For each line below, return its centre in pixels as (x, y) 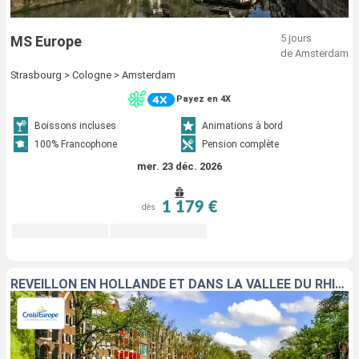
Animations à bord (242, 126)
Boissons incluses (76, 126)
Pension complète (240, 145)
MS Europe (46, 41)
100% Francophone (76, 145)
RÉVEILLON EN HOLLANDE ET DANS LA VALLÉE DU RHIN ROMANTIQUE (340, 284)
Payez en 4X (204, 99)
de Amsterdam (315, 53)
